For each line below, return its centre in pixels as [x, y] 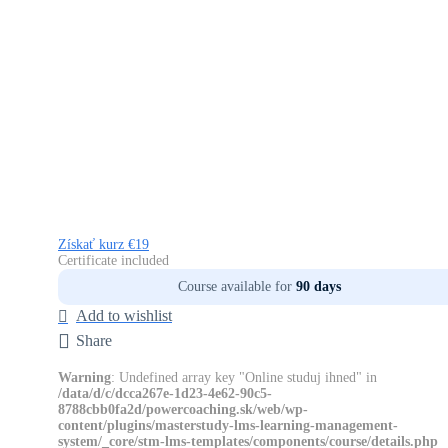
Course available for [234, 287]
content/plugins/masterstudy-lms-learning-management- [228, 426]
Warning [84, 378]
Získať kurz [93, 245]
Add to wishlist [124, 316]
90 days [318, 287]
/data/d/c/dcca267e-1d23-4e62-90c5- [165, 394]
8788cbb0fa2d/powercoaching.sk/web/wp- [183, 410]
